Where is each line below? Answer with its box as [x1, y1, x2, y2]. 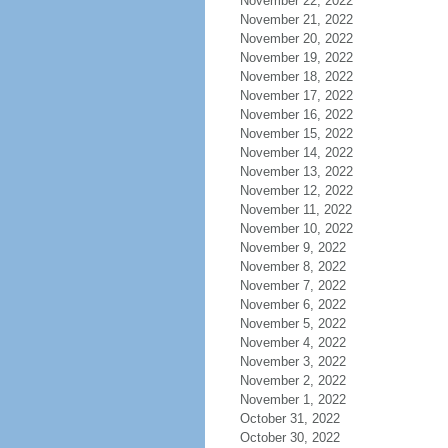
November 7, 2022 [239, 278, 346, 293]
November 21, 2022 [239, 12, 353, 27]
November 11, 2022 [239, 202, 352, 217]
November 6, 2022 [239, 297, 346, 312]
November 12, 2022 [239, 183, 353, 198]
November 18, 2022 [239, 69, 353, 84]
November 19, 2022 [239, 50, 353, 65]
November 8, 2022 [239, 259, 346, 274]
